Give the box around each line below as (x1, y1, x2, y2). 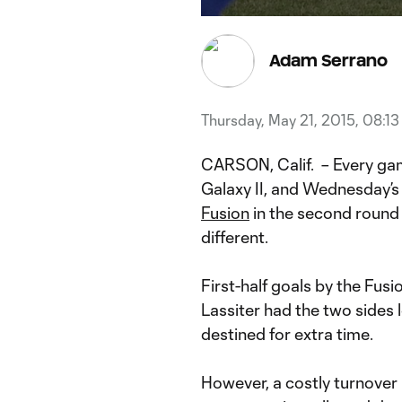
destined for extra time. (201, 323, 373, 344)
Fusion (201, 202, 249, 223)
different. (201, 226, 268, 247)
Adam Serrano (269, 51, 388, 69)
